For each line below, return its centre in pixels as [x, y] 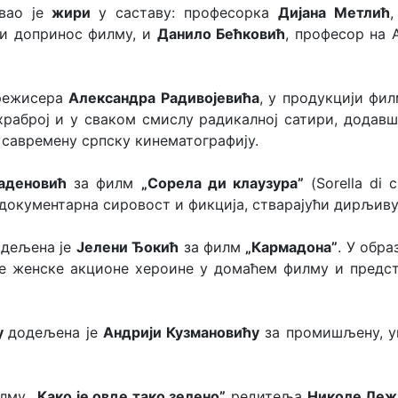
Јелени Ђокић [127, 247]
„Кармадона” [292, 247]
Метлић [362, 12]
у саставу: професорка [188, 12]
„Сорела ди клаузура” [226, 183]
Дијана [306, 12]
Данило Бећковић [221, 34]
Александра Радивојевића [164, 98]
